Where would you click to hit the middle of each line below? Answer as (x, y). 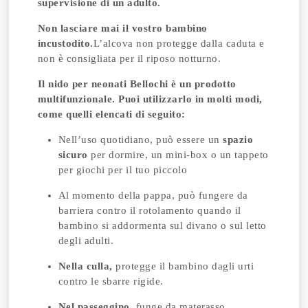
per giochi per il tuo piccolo (123, 170)
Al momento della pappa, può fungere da (153, 195)
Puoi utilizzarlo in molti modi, (190, 99)
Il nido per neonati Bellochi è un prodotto (137, 84)
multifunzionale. (78, 99)
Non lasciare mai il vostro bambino (122, 28)
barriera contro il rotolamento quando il (150, 210)
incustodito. (65, 43)
